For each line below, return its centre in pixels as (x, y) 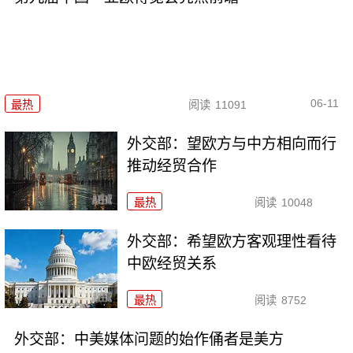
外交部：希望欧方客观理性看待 (232, 241)
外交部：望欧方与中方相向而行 (232, 143)
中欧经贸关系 (172, 263)
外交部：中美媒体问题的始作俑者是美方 (149, 339)
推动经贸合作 (172, 165)
